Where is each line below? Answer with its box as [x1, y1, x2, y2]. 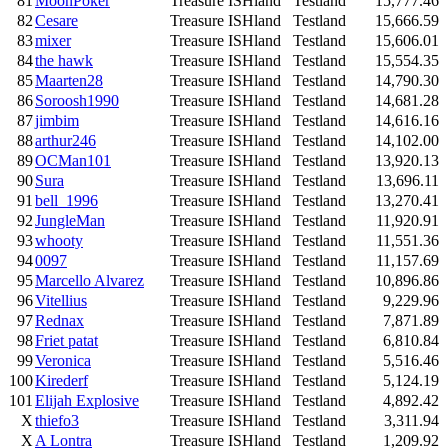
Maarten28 [35, 72, 103, 90]
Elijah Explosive [35, 392, 139, 410]
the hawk [35, 52, 93, 70]
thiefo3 [35, 412, 79, 430]
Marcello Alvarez [35, 272, 144, 290]
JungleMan [35, 212, 105, 230]
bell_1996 [35, 192, 98, 210]
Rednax [35, 312, 84, 330]
